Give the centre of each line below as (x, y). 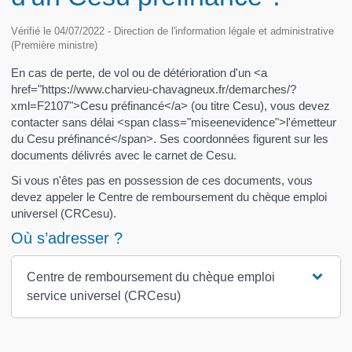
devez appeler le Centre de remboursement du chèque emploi (169, 196)
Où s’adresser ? (66, 238)
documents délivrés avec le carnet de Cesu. (123, 156)
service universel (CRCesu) (103, 296)
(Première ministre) (54, 46)
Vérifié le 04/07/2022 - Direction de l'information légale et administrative (172, 31)
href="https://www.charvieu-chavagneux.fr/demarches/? (153, 90)
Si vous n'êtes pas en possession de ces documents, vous (161, 180)
